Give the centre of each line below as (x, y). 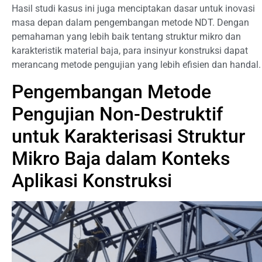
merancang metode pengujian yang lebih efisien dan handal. (136, 65)
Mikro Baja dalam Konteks (121, 158)
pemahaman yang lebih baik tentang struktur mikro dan (126, 37)
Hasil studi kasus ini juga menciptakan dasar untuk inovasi (133, 9)
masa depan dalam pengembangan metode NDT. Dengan (130, 23)
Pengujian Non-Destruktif (117, 114)
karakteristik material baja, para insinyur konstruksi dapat (130, 51)
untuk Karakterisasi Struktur (128, 136)
